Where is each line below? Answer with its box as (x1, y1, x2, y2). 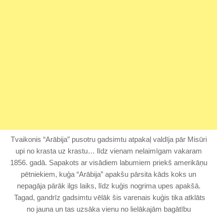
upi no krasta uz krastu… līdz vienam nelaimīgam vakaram (15, 147, 202, 155)
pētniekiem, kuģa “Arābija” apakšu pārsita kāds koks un (21, 170, 196, 178)
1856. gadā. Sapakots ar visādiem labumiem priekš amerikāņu (10, 158, 207, 167)
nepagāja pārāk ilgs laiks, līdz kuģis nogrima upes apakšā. (16, 182, 201, 190)
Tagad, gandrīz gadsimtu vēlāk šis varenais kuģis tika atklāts (12, 193, 205, 201)
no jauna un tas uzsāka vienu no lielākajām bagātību (26, 205, 191, 213)
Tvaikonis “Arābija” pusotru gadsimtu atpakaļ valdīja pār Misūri (10, 135, 207, 143)
